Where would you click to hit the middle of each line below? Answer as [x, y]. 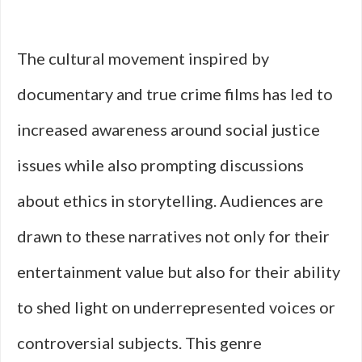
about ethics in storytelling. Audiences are [170, 200]
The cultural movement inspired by [143, 58]
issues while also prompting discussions [160, 165]
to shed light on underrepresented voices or [176, 307]
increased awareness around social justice [168, 129]
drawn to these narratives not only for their [173, 236]
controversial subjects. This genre [139, 343]
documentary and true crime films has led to [175, 94]
